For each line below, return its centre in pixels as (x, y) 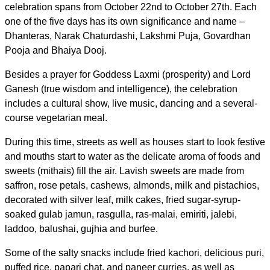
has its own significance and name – (167, 21)
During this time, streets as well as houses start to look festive (135, 142)
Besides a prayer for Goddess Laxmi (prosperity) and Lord (128, 74)
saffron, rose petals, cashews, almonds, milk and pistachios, (132, 185)
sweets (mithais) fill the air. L (65, 171)
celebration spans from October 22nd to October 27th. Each (131, 7)
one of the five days (46, 21)
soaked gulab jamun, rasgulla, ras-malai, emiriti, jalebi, (121, 214)
